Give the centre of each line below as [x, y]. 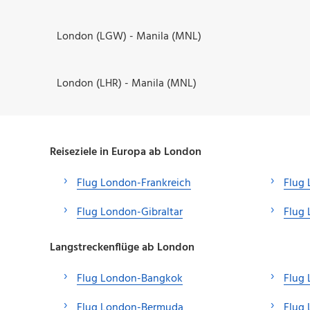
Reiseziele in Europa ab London [126, 152]
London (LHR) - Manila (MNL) [127, 83]
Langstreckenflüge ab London [122, 248]
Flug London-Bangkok [130, 279]
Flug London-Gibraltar [130, 212]
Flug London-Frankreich [134, 183]
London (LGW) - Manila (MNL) [129, 36]
